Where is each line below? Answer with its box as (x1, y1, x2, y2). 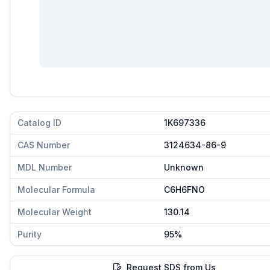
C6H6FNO (164, 184, 205, 195)
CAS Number (17, 140, 70, 150)
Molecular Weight (17, 207, 92, 217)
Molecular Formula (17, 184, 95, 195)
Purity (17, 229, 42, 239)
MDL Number (17, 162, 72, 172)
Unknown (164, 162, 204, 172)
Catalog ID (17, 118, 61, 128)
